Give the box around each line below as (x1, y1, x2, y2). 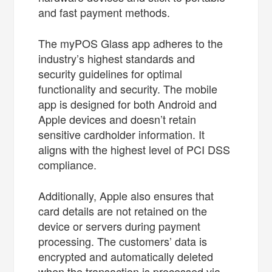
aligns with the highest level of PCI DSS (38, 141, 231, 157)
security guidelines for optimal (38, 65, 183, 81)
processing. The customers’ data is (38, 233, 208, 249)
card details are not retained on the (38, 202, 208, 219)
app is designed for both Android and (38, 95, 217, 112)
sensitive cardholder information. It (38, 126, 205, 142)
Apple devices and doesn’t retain (38, 110, 197, 127)
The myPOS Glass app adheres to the (38, 35, 223, 51)
